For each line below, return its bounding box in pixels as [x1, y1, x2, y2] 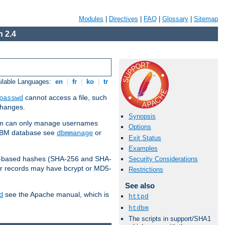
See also [125, 181, 155, 190]
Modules [79, 15, 103, 23]
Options [129, 123, 151, 131]
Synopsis [129, 113, 156, 121]
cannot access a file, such [23, 93, 107, 102]
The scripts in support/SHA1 [129, 214, 211, 222]
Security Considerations [129, 155, 198, 163]
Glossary [162, 15, 188, 23]
